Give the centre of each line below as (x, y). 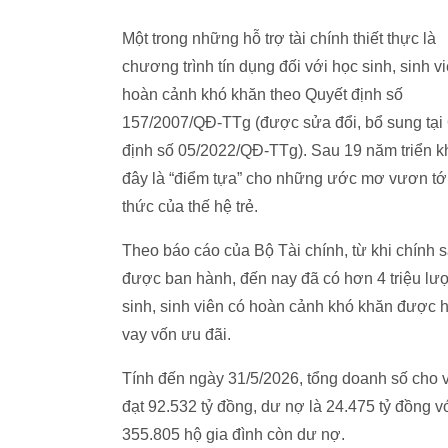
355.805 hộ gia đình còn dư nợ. (233, 435)
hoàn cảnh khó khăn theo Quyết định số (262, 95)
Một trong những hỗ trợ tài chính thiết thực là (279, 39)
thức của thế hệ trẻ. (190, 207)
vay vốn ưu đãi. (176, 335)
